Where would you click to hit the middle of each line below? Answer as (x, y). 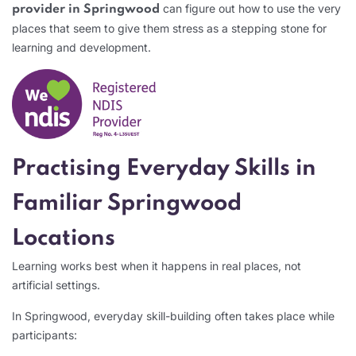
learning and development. (81, 47)
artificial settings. (56, 284)
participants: (44, 335)
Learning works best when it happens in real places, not (157, 265)
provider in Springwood (86, 9)
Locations (64, 238)
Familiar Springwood (127, 203)
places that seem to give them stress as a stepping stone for (169, 28)
